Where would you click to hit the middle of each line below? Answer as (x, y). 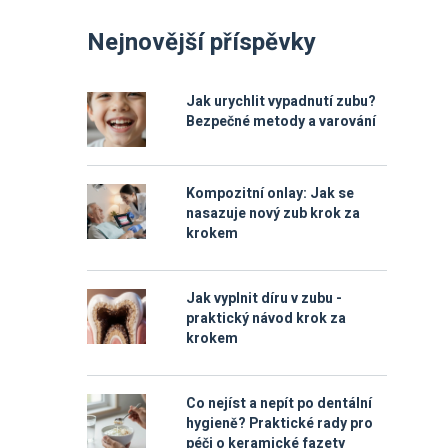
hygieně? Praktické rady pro (279, 423)
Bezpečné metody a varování (281, 121)
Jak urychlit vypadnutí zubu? (281, 101)
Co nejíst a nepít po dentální (279, 403)
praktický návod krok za (266, 318)
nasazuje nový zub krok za (273, 213)
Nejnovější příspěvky (201, 42)
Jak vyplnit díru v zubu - (264, 298)
